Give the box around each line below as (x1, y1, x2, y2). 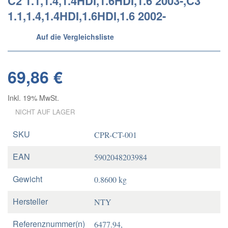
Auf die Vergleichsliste (36, 32, 114, 42)
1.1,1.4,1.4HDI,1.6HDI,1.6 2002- (8, 8, 166, 24)
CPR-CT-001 (94, 129, 137, 140)
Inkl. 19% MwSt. (8, 93, 59, 103)
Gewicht (13, 173, 42, 185)
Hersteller (13, 195, 48, 207)
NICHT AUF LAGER (15, 107, 75, 117)
